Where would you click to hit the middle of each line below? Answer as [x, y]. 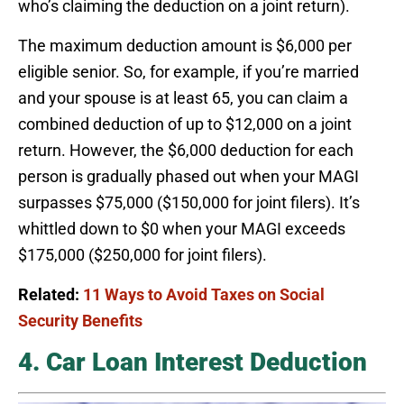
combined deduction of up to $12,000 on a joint [185, 124]
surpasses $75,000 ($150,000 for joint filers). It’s [189, 203]
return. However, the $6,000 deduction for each [186, 151]
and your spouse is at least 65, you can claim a [183, 98]
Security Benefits [80, 321]
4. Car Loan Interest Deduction [193, 363]
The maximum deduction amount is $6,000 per [185, 46]
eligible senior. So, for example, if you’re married [188, 72]
